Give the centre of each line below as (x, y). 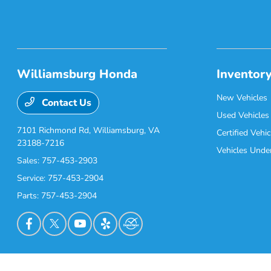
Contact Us (66, 103)
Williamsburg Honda (77, 74)
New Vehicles (242, 98)
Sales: (30, 161)
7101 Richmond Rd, (55, 131)
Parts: (29, 196)
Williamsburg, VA (127, 131)
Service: (33, 178)
